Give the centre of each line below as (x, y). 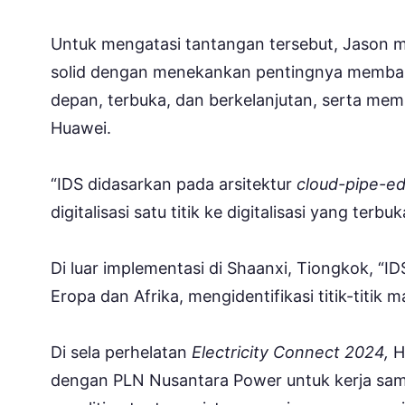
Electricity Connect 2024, (290, 352)
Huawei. (81, 127)
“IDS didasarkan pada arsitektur (174, 184)
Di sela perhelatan (121, 352)
